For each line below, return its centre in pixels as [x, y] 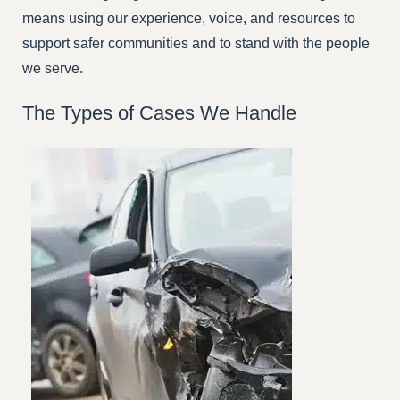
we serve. [53, 69]
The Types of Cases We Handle [159, 112]
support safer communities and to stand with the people [196, 44]
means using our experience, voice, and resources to [189, 19]
